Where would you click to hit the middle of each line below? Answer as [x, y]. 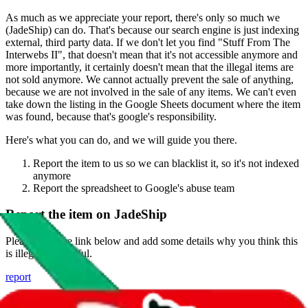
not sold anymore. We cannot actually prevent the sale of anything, [150, 79]
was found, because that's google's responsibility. [111, 116]
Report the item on [60, 214]
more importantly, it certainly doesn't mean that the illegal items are [150, 67]
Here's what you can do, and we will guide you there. [121, 140]
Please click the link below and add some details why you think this [152, 241]
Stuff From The [256, 42]
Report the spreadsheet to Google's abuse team [134, 188]
